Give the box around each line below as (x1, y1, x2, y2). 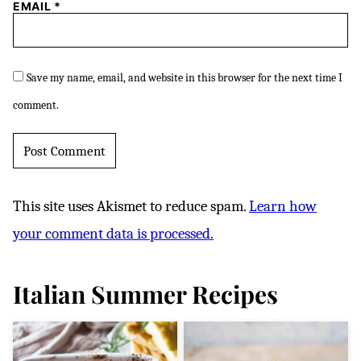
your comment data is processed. (13, 225, 214, 243)
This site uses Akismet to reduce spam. (13, 197, 249, 216)
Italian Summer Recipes (13, 278, 278, 311)
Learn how (249, 197, 317, 216)
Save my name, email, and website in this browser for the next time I (27, 71, 342, 85)
